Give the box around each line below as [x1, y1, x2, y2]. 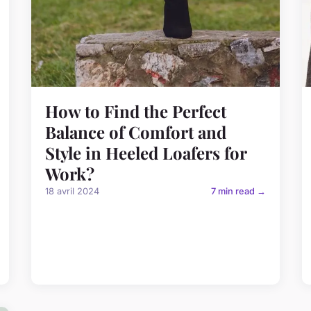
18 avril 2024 [45, 186, 100, 197]
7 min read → [210, 186, 266, 197]
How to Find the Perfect [45, 100, 227, 123]
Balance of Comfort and [45, 121, 227, 144]
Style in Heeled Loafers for [45, 142, 247, 165]
